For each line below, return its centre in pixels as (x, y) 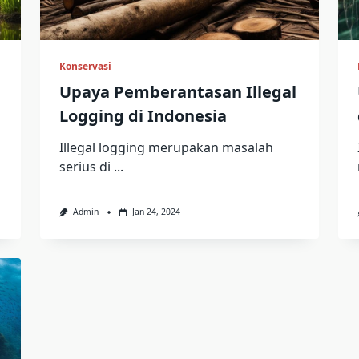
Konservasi (85, 67)
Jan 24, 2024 (156, 212)
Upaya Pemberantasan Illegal (177, 92)
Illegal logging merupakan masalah (166, 148)
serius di (85, 167)
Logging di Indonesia (143, 116)
